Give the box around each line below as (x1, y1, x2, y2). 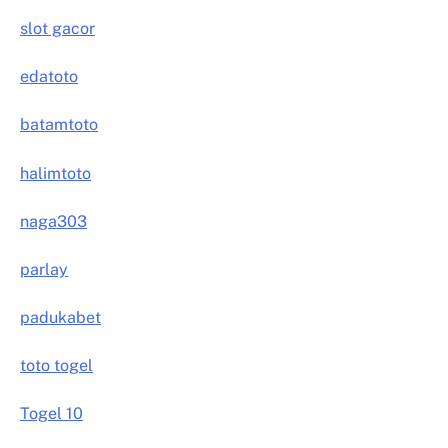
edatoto (20, 67, 78, 87)
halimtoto (20, 163, 91, 183)
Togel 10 (20, 404, 83, 424)
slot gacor (20, 19, 95, 39)
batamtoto (20, 115, 98, 135)
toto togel (20, 355, 93, 375)
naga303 (20, 211, 87, 231)
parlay (20, 259, 68, 279)
